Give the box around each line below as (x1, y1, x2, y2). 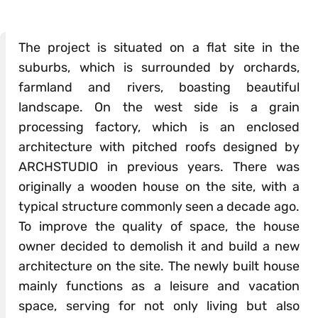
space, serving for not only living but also (18, 298, 300, 314)
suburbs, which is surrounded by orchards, (18, 60, 300, 76)
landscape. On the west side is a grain (18, 99, 300, 116)
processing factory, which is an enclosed (18, 119, 300, 136)
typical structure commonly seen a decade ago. (18, 199, 300, 215)
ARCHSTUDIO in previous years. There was (18, 159, 300, 175)
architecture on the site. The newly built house (18, 258, 300, 275)
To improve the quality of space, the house (18, 219, 300, 235)
